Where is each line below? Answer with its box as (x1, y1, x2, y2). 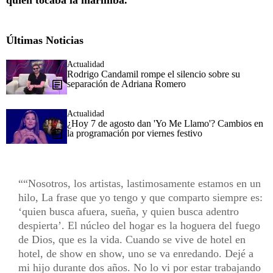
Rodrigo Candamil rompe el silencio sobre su (67, 69, 240, 80)
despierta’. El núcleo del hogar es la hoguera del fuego (18, 219, 260, 232)
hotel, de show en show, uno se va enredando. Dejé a (18, 247, 253, 260)
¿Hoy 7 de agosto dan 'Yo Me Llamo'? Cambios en (67, 118, 263, 129)
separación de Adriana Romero (67, 79, 186, 90)
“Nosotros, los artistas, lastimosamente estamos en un (23, 177, 261, 190)
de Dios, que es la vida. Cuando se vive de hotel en (18, 233, 246, 246)
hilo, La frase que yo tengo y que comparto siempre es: (18, 191, 263, 204)
